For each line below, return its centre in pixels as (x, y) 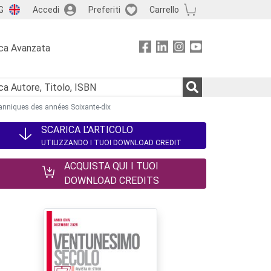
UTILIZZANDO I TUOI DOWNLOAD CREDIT (111, 143)
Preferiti (104, 9)
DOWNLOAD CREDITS (111, 181)
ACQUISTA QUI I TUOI (111, 166)
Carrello (164, 9)
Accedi (46, 9)
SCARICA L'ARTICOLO (87, 130)
